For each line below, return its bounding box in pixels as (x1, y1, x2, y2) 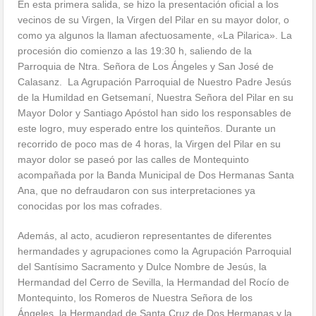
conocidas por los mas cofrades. (18, 200, 163, 212)
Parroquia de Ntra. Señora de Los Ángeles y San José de (18, 61, 274, 73)
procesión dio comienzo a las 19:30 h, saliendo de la (18, 45, 253, 57)
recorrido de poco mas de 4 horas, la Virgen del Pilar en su (18, 138, 281, 150)
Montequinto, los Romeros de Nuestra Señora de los (18, 292, 253, 304)
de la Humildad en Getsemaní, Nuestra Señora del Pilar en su (18, 92, 294, 104)
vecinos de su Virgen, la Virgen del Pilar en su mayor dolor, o (18, 14, 290, 26)
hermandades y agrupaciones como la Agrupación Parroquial (18, 245, 292, 257)
